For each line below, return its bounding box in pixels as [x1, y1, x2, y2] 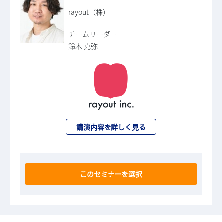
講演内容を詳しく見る [76, 122, 146, 132]
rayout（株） [68, 7, 110, 17]
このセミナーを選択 [80, 169, 142, 179]
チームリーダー [68, 29, 117, 39]
